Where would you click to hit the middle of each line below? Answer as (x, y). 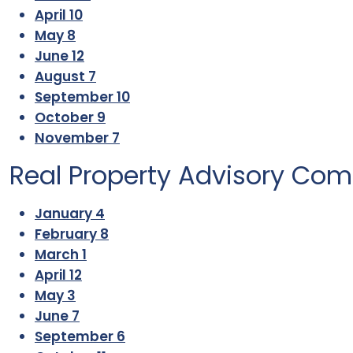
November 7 (77, 138)
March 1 (61, 255)
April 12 (58, 275)
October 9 (70, 117)
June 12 (59, 56)
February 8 (72, 234)
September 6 (80, 336)
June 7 (57, 316)
